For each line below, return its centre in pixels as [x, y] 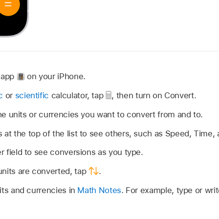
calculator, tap [77, 96]
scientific [32, 96]
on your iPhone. [55, 77]
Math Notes [99, 190]
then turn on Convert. [156, 96]
